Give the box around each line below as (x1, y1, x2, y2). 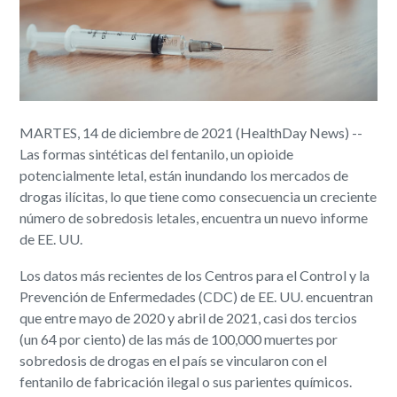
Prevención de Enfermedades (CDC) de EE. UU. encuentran (19, 287, 374, 305)
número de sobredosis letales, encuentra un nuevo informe (19, 208, 369, 226)
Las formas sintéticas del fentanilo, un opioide (19, 144, 294, 162)
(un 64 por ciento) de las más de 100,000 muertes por (19, 330, 339, 347)
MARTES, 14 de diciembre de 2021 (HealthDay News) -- (19, 123, 363, 141)
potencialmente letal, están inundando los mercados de (19, 166, 349, 183)
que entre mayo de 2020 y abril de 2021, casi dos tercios (19, 308, 358, 326)
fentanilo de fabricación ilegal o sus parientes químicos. (19, 372, 353, 390)
